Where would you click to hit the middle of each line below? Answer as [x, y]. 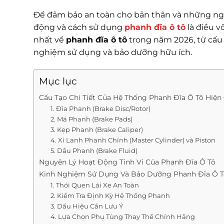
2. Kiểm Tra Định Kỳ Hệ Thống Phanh [110, 196]
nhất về [50, 40]
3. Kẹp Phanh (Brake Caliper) [96, 130]
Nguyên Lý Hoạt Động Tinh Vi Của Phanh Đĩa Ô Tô [127, 162]
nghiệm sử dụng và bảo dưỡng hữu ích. [113, 52]
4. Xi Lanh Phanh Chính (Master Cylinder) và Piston [133, 140]
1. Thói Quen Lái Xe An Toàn [94, 185]
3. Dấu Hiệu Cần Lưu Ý [86, 206]
